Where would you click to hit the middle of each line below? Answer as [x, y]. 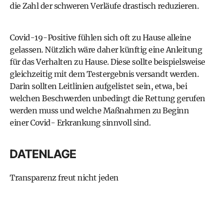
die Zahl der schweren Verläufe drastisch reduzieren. [104, 6]
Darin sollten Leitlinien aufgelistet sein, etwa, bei [98, 86]
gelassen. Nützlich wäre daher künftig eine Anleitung [106, 50]
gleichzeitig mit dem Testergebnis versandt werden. [104, 74]
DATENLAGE [43, 154]
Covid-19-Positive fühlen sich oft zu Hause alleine [100, 37]
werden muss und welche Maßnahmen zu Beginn [99, 110]
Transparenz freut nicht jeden [64, 178]
